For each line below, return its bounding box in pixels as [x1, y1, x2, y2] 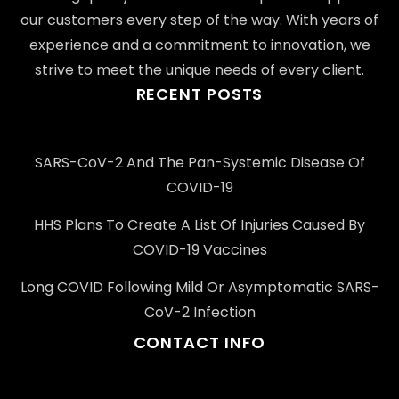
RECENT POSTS [135, 82, 264, 105]
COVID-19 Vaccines [132, 239, 267, 260]
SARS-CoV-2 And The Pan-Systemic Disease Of [34, 151, 365, 173]
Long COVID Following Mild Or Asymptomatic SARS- [20, 276, 379, 297]
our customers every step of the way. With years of [20, 9, 379, 30]
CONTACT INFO [133, 330, 266, 354]
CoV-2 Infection [143, 301, 256, 322]
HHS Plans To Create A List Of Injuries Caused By [34, 214, 365, 235]
